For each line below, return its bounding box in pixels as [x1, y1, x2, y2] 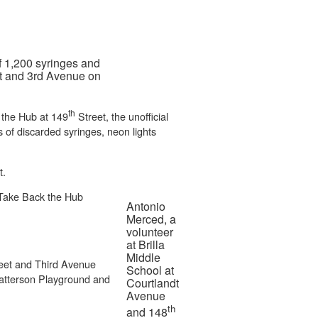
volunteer [126, 223, 173, 240]
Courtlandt [126, 274, 179, 291]
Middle [126, 248, 160, 265]
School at [126, 261, 174, 278]
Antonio [126, 197, 165, 214]
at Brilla [126, 236, 165, 253]
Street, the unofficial [75, 109, 168, 124]
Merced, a [126, 210, 176, 227]
